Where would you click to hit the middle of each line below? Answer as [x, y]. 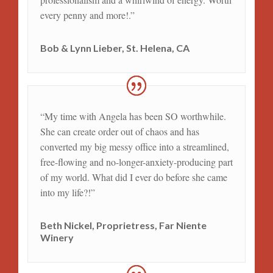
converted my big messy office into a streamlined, [134, 146]
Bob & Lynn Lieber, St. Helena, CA [115, 48]
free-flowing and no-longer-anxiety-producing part [136, 161]
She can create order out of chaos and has [119, 131]
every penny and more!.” [87, 15]
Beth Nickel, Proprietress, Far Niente [123, 225]
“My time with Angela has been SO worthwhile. [133, 116]
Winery [57, 237]
